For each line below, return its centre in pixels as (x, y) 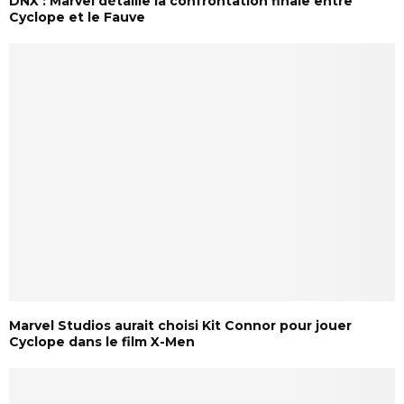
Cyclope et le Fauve (77, 18)
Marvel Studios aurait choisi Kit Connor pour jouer (180, 325)
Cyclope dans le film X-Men (102, 341)
